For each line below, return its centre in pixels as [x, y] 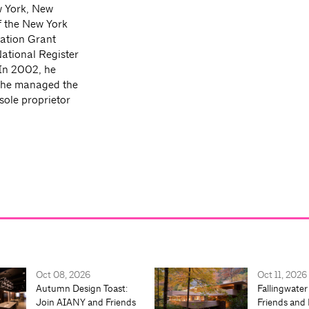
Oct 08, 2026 [63, 275]
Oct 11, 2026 [282, 275]
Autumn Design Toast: [82, 289]
